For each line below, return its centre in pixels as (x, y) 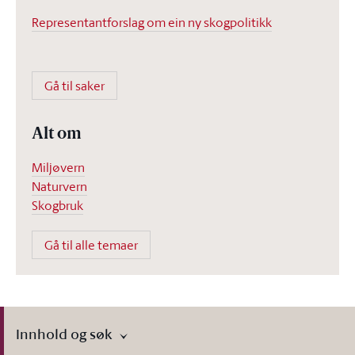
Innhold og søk (64, 334)
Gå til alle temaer (91, 245)
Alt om (57, 135)
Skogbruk (57, 205)
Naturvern (59, 186)
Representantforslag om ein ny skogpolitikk (152, 22)
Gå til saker (74, 86)
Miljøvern (58, 167)
